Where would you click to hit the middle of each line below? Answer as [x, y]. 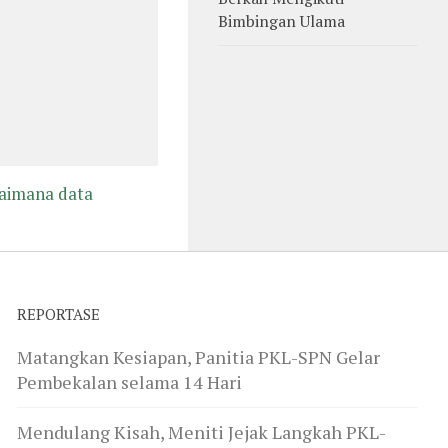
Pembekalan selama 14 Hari [130, 381]
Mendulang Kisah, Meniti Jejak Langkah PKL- [202, 431]
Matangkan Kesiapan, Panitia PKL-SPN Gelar [199, 356]
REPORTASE [59, 314]
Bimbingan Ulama [281, 21]
